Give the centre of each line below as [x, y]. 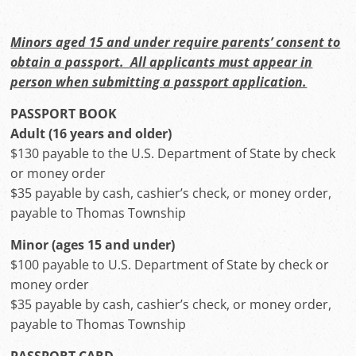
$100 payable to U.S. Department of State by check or [170, 265]
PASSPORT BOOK [64, 114]
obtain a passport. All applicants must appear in [162, 62]
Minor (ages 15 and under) [93, 245]
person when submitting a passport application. [159, 82]
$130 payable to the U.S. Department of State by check [173, 153]
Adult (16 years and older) [91, 133]
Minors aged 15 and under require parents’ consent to [176, 42]
